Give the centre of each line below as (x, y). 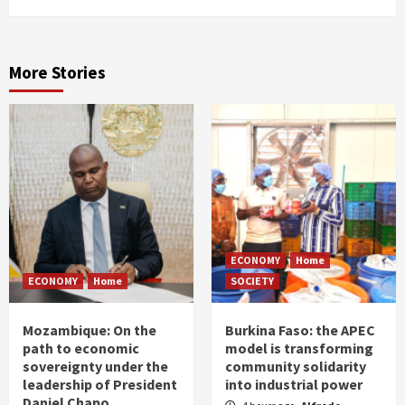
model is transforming (299, 348)
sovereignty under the (95, 367)
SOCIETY (252, 281)
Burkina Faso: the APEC (300, 330)
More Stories (57, 73)
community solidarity (296, 367)
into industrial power (294, 385)
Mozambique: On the (89, 330)
